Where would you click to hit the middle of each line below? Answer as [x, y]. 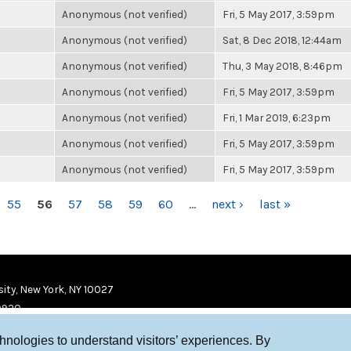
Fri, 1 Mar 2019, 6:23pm [277, 118]
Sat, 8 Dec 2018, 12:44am [282, 40]
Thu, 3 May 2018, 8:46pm [282, 66]
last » [275, 204]
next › [227, 204]
